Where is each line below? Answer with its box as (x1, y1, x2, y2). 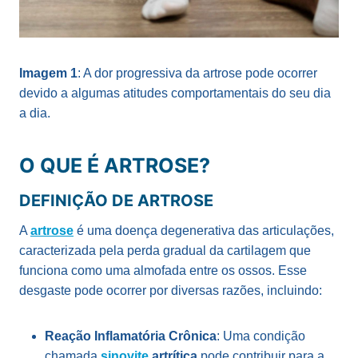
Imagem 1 (19, 66, 78, 80)
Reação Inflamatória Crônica (45, 328, 217, 343)
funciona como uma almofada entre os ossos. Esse (19, 263, 307, 277)
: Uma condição (217, 328, 305, 343)
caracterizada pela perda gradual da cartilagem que (19, 243, 311, 257)
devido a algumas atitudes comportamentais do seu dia (19, 86, 331, 100)
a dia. (19, 105, 50, 120)
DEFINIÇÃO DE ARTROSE (19, 190, 213, 210)
